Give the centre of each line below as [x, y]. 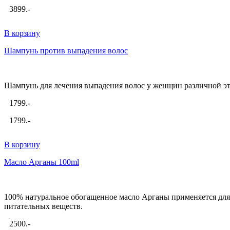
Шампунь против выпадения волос [66, 51]
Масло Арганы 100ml [42, 162]
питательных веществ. [43, 206]
